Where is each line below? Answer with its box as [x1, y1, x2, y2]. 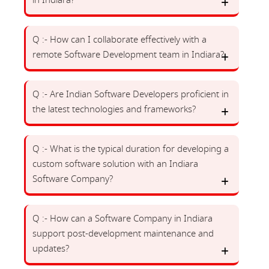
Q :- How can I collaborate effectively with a [32, 33, 207, 46]
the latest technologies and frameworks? [32, 103, 196, 116]
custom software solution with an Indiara [32, 157, 198, 171]
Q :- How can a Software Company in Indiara [32, 212, 213, 225]
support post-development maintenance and [32, 227, 214, 240]
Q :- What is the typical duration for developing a [32, 142, 229, 156]
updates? [32, 242, 69, 255]
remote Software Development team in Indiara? [32, 48, 224, 61]
